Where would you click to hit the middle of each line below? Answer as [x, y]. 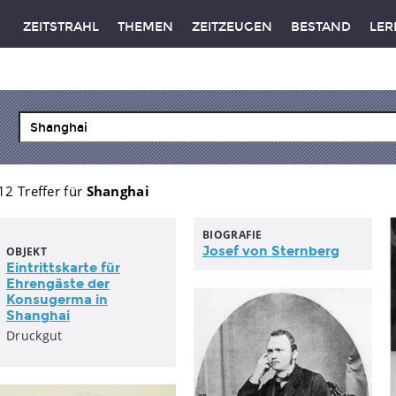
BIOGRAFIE [232, 235]
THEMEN [145, 27]
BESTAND [320, 27]
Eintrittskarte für [63, 268]
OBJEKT [27, 251]
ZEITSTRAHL [61, 27]
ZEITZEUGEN [232, 27]
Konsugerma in [57, 300]
